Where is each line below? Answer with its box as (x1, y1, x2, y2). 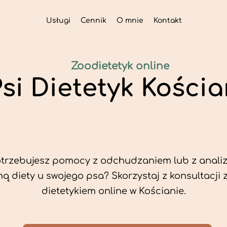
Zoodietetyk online (71, 60, 169, 72)
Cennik (80, 17, 106, 24)
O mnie (116, 17, 143, 24)
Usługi (46, 17, 70, 24)
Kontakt (153, 17, 182, 24)
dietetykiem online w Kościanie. (42, 186, 186, 196)
